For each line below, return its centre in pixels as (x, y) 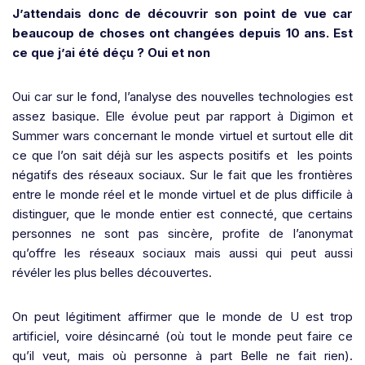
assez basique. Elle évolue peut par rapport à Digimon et (182, 116)
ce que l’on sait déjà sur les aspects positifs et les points (182, 155)
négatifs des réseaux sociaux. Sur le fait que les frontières (182, 174)
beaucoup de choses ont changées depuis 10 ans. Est (182, 33)
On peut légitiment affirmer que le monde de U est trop (182, 316)
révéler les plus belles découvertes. (112, 272)
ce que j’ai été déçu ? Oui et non (111, 52)
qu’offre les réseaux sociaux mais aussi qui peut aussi (182, 253)
